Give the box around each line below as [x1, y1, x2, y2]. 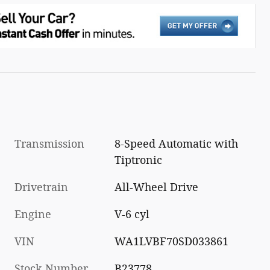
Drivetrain [14, 181, 68, 195]
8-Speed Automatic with [115, 137, 239, 151]
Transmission [14, 137, 84, 151]
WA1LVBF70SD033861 [115, 235, 229, 249]
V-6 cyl [115, 208, 150, 222]
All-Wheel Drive [115, 181, 199, 195]
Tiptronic [115, 154, 163, 168]
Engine [14, 208, 51, 222]
